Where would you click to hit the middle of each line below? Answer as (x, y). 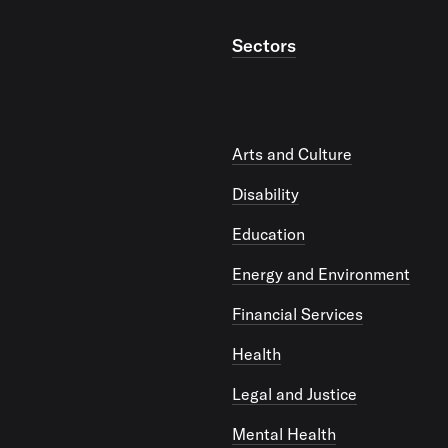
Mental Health (284, 434)
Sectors (264, 46)
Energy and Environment (321, 274)
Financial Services (297, 314)
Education (268, 234)
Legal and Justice (294, 394)
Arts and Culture (292, 154)
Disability (265, 194)
